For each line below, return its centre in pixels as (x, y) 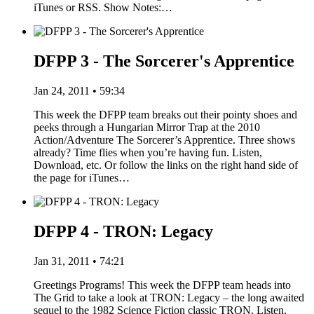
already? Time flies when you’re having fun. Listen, (148, 152)
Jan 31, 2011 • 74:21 (79, 261)
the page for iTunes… (82, 177)
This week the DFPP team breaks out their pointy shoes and (165, 114)
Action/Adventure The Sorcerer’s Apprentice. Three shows (164, 139)
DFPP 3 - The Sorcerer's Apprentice (164, 61)
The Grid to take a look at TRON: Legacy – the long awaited (169, 297)
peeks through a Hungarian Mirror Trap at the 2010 (147, 127)
